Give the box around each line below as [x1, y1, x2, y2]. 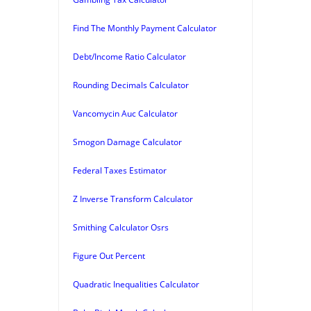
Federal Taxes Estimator [73, 164, 167, 176]
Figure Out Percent [73, 249, 145, 262]
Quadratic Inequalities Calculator [73, 278, 199, 290]
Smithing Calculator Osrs [73, 221, 169, 233]
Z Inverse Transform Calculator [73, 192, 193, 205]
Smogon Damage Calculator [73, 135, 182, 148]
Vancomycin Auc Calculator [73, 107, 178, 119]
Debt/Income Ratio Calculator [73, 50, 186, 62]
